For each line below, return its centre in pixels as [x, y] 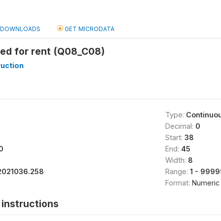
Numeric [205, 183]
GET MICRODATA [89, 29]
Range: [177, 171]
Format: [178, 183]
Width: [176, 160]
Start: [175, 137]
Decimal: [180, 126]
